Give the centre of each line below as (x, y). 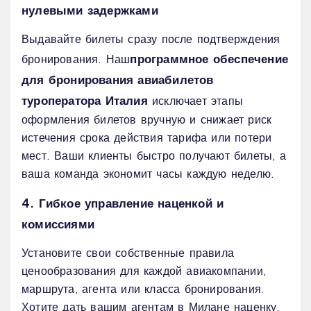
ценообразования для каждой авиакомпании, (144, 271)
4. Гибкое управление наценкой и (123, 203)
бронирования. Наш (76, 59)
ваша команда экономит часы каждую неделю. (148, 174)
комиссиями (58, 224)
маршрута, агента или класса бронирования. (143, 289)
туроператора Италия (85, 100)
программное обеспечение (209, 59)
